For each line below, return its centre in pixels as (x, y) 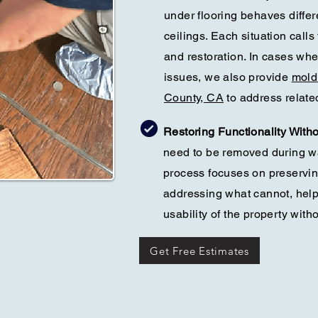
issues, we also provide (228, 77)
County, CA (194, 98)
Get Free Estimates (199, 251)
